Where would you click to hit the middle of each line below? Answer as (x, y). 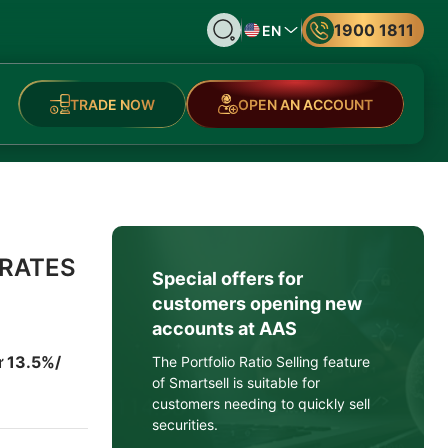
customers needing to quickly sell (261, 403)
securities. (185, 424)
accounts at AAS (225, 328)
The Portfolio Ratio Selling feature (261, 361)
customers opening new (257, 303)
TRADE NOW (112, 104)
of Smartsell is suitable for (236, 382)
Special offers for (228, 278)
